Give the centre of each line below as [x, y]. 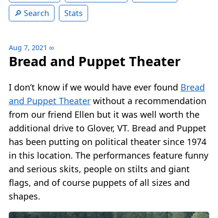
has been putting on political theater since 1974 [108, 141]
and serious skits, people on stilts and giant [99, 169]
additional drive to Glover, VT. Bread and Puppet [108, 128]
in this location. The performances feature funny [109, 155]
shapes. [25, 196]
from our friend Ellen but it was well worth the [104, 114]
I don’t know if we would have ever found [95, 87]
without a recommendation [148, 100]
